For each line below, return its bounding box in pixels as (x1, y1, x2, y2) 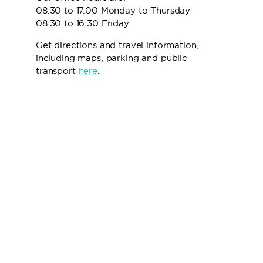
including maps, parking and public (36, 52, 187, 63)
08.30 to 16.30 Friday (36, 18, 129, 29)
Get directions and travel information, (36, 39, 199, 50)
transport (36, 65, 79, 76)
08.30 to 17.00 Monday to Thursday (36, 5, 191, 16)
